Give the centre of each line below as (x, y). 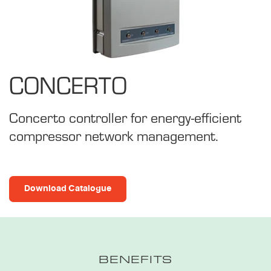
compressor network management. (114, 135)
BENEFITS (135, 259)
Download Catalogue (68, 188)
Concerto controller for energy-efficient (125, 117)
